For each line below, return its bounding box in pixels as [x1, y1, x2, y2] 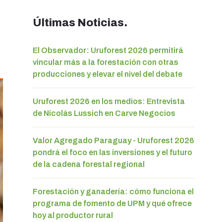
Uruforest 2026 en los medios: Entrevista [33, 97, 185, 106]
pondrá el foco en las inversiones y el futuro [33, 148, 192, 157]
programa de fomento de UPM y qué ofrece [33, 199, 192, 208]
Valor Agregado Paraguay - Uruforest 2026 [33, 136, 194, 145]
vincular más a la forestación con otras [33, 57, 178, 66]
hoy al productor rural [33, 211, 113, 220]
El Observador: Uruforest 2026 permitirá [33, 46, 183, 55]
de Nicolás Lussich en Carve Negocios [33, 109, 175, 117]
